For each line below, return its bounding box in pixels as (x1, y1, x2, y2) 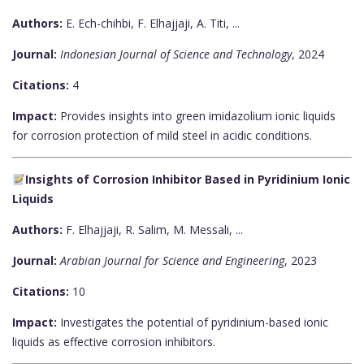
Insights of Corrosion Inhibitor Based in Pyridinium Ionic (24, 171, 350, 188)
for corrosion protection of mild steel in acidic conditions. (12, 128, 312, 144)
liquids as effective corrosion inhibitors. (12, 334, 215, 350)
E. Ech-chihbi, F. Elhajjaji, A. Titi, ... (63, 15, 240, 32)
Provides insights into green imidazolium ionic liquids (57, 108, 336, 124)
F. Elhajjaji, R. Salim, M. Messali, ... (63, 222, 243, 238)
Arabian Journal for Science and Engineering (60, 253, 284, 269)
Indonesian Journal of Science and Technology (60, 46, 292, 63)
